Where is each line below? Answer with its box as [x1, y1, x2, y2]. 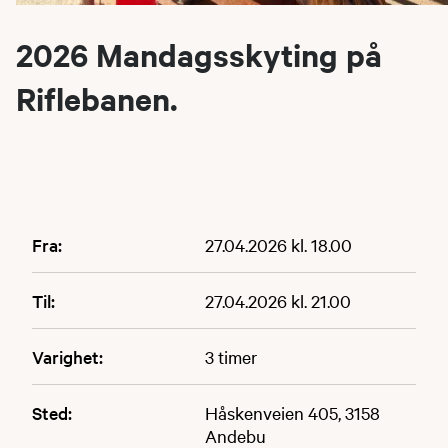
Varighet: [32, 344, 103, 368]
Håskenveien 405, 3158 [204, 400, 380, 424]
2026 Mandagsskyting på [16, 33, 382, 75]
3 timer [204, 344, 257, 368]
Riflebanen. [16, 77, 178, 119]
